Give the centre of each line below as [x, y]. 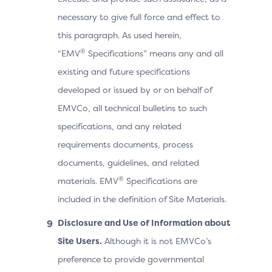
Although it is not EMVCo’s [157, 241]
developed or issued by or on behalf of [135, 90]
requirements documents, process [125, 144]
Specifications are [161, 181]
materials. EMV [88, 181]
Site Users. [80, 241]
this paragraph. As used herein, [120, 35]
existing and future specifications [124, 71]
